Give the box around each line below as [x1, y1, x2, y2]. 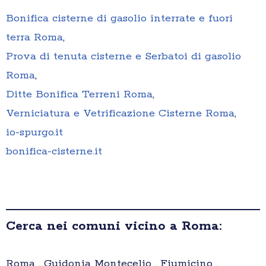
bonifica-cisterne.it [6, 145, 102, 159]
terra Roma [6, 31, 63, 45]
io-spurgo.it [6, 126, 63, 140]
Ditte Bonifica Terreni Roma [6, 88, 153, 102]
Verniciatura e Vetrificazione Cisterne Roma [6, 107, 235, 121]
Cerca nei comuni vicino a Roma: [6, 218, 221, 235]
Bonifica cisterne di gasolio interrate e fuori [6, 12, 233, 26]
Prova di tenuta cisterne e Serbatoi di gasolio [6, 50, 241, 64]
